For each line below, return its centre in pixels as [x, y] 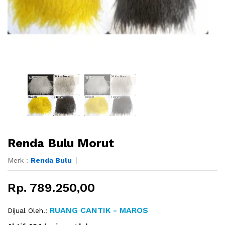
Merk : [19, 160]
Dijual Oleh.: [27, 211]
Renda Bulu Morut [61, 143]
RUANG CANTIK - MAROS [98, 210]
